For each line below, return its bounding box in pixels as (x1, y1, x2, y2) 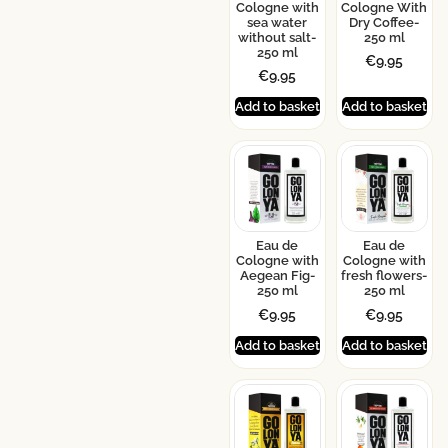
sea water (247, 14, 308, 30)
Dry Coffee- (349, 14, 420, 30)
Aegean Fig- (239, 268, 315, 284)
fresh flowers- (341, 268, 428, 284)
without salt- (238, 29, 317, 45)
